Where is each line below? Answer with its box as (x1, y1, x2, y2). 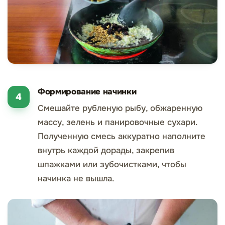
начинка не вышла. (38, 173, 114, 184)
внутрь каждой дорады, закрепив (38, 145, 174, 156)
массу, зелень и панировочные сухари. (38, 117, 197, 128)
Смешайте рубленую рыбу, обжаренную (38, 103, 202, 114)
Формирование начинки (38, 86, 137, 97)
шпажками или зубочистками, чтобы (38, 159, 186, 170)
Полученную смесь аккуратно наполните (38, 131, 205, 142)
